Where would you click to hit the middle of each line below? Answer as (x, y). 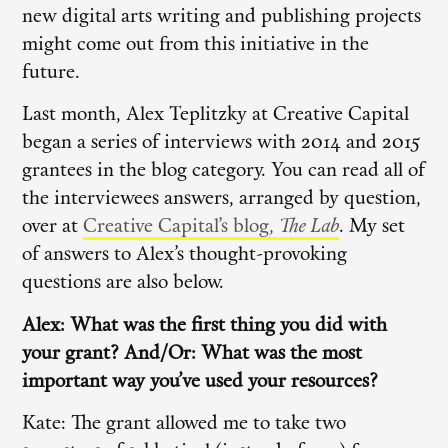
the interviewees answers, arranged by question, (222, 200)
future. (51, 73)
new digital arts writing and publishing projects (222, 17)
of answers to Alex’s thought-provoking (185, 256)
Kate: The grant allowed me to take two (184, 425)
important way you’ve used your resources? (200, 382)
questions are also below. (123, 284)
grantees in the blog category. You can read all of (224, 172)
